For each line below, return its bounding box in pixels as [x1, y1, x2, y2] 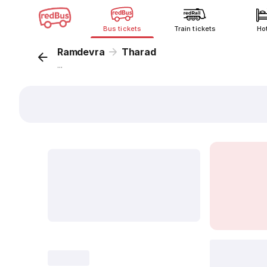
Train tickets [174, 24, 216, 33]
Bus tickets [103, 24, 141, 33]
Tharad [121, 46, 156, 58]
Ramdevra [57, 46, 105, 58]
